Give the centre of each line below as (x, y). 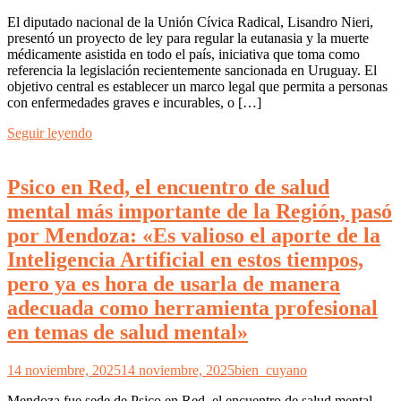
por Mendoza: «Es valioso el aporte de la (194, 236)
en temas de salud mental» (128, 333)
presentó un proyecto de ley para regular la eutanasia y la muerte (188, 38)
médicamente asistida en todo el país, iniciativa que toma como (183, 55)
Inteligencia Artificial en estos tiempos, (185, 260)
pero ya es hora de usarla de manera (174, 284)
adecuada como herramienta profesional (192, 308)
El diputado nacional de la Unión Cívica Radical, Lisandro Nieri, (190, 22)
